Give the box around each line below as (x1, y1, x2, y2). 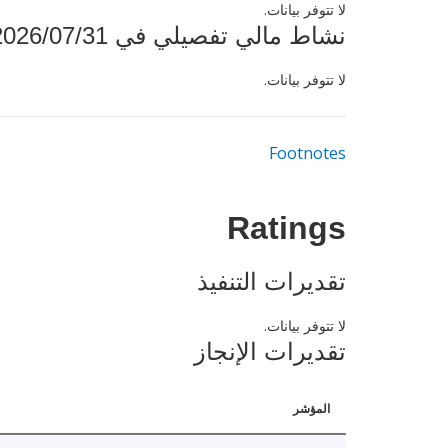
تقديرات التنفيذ (197, 268, 346, 296)
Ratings (227, 205, 346, 260)
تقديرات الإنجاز (194, 338, 346, 366)
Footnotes (269, 142, 346, 165)
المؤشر (293, 400, 330, 418)
